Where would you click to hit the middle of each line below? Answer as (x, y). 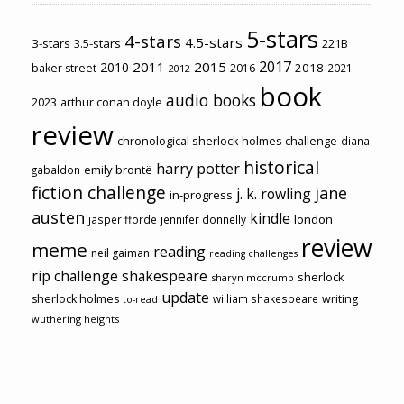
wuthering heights (75, 318)
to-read (140, 299)
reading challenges (253, 253)
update (185, 297)
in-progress (201, 194)
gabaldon (56, 169)
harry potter (198, 168)
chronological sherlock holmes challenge (227, 140)
